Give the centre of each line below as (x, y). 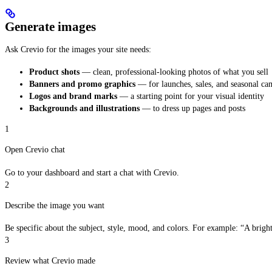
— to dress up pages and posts (192, 109)
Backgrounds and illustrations (84, 109)
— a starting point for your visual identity (191, 97)
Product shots (54, 72)
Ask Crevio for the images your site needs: (78, 49)
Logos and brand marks (73, 97)
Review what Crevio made (50, 261)
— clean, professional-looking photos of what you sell (174, 72)
